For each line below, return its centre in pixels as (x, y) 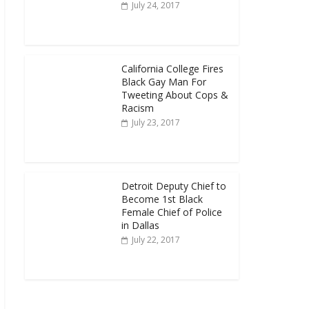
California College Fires (172, 69)
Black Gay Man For (164, 82)
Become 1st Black (162, 199)
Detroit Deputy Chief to (174, 186)
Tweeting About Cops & (175, 95)
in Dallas (140, 225)
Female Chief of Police (172, 212)
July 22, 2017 (156, 240)
